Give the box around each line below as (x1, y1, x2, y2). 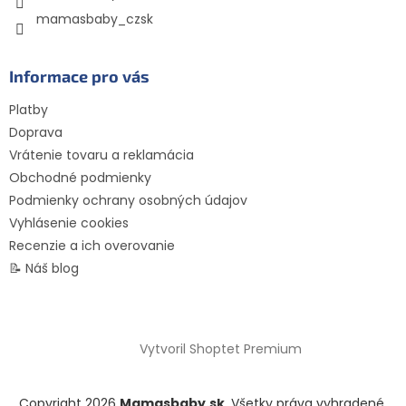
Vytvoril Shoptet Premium (139, 340, 302, 359)
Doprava (9, 123, 63, 142)
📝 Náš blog (9, 259, 79, 278)
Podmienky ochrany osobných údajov (9, 191, 247, 210)
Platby (9, 101, 48, 120)
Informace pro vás (9, 66, 150, 87)
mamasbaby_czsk (36, 10, 153, 29)
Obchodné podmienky (9, 169, 151, 188)
